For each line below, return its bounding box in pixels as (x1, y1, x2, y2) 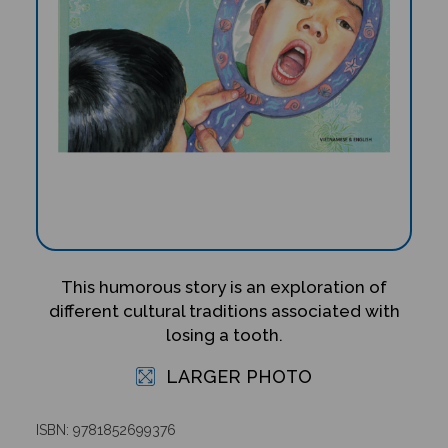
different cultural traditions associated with (48, 300, 400, 321)
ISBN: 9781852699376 (35, 421, 176, 438)
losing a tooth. (165, 324, 283, 345)
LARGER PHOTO (161, 365, 312, 387)
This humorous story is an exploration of (61, 276, 387, 297)
